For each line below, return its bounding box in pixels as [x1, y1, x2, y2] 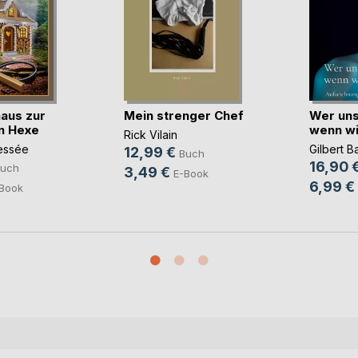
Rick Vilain [123, 128, 177, 142]
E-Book [173, 167, 209, 181]
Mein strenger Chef [123, 107, 244, 123]
